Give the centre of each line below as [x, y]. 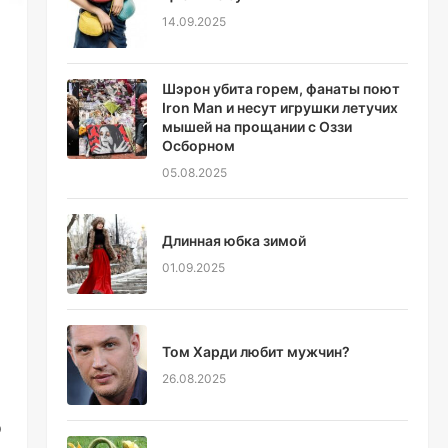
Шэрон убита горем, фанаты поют [280, 88]
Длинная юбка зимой [233, 240]
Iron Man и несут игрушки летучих [279, 107]
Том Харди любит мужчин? [255, 351]
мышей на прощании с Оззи [256, 126]
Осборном [198, 145]
